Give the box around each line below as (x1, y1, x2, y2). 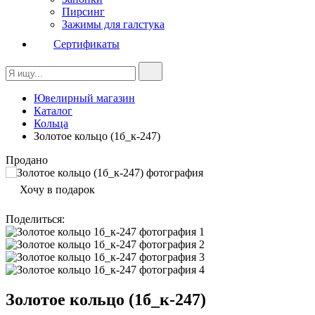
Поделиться (6, 213, 62, 225)
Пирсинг (62, 6, 105, 18)
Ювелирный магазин (34, 92, 135, 104)
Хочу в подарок (20, 184, 95, 195)
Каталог (34, 105, 72, 117)
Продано (6, 154, 48, 166)
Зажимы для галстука (62, 18, 165, 30)
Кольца (34, 117, 68, 129)
